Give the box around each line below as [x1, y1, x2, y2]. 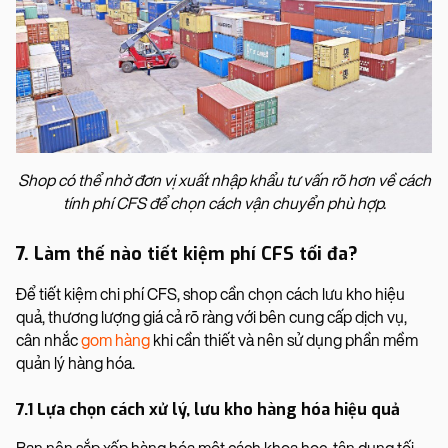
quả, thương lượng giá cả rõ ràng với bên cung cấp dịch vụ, [16, 307, 407, 327]
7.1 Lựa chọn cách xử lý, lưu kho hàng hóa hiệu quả [16, 398, 400, 420]
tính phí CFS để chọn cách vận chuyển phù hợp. [62, 193, 386, 213]
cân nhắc [16, 330, 81, 350]
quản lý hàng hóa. [16, 353, 135, 373]
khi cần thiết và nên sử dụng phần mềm [150, 330, 418, 350]
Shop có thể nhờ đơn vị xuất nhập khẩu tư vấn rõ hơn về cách [17, 170, 431, 190]
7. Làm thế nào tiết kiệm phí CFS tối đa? [16, 241, 358, 266]
